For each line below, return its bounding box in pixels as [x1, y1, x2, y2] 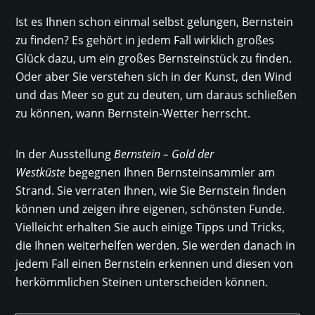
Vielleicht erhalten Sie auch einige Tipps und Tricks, [15, 219, 285, 236]
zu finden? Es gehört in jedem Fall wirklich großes [15, 32, 275, 49]
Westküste [15, 165, 66, 180]
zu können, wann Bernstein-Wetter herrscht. [15, 105, 251, 122]
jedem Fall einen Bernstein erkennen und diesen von [15, 256, 294, 272]
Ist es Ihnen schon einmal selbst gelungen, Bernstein [15, 14, 294, 30]
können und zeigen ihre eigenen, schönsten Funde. [15, 201, 285, 217]
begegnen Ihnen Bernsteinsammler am [65, 165, 276, 181]
